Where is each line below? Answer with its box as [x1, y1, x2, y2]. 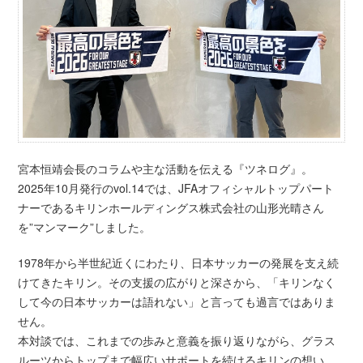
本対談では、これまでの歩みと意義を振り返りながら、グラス [18, 332, 336, 349]
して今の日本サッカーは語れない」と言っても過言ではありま [18, 293, 336, 310]
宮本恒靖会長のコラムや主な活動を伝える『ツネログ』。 [18, 160, 314, 177]
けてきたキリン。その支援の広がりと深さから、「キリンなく [18, 274, 336, 291]
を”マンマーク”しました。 [18, 219, 152, 236]
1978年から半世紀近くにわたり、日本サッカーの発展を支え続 [18, 254, 340, 271]
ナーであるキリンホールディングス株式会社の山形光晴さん [18, 199, 325, 216]
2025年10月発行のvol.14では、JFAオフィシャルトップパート [18, 180, 335, 197]
